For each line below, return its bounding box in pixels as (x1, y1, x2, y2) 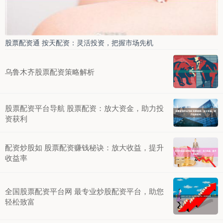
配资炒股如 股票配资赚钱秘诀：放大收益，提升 (5, 142, 164, 153)
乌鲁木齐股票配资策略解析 (5, 66, 95, 77)
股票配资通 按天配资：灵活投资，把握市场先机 (5, 37, 153, 47)
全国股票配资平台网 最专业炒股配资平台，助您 (5, 185, 164, 196)
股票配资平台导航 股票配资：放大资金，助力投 (5, 102, 164, 113)
